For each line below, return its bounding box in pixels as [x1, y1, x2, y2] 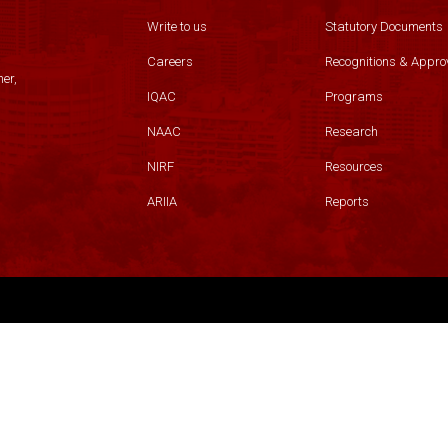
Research [324, 124, 378, 139]
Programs [324, 89, 383, 104]
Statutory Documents [324, 19, 443, 34]
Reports [324, 194, 369, 209]
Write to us [147, 19, 208, 34]
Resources [324, 159, 383, 174]
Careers [147, 54, 194, 69]
